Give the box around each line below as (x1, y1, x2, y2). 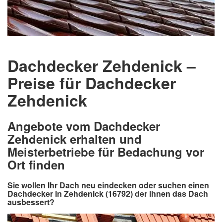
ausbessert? (7, 196, 55, 208)
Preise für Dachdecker (7, 71, 176, 94)
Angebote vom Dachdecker (7, 117, 160, 134)
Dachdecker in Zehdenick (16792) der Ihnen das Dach (7, 187, 208, 199)
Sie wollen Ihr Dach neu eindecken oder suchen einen (7, 179, 209, 191)
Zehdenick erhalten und (7, 130, 142, 147)
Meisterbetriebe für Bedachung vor (7, 143, 204, 160)
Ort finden (7, 156, 65, 173)
